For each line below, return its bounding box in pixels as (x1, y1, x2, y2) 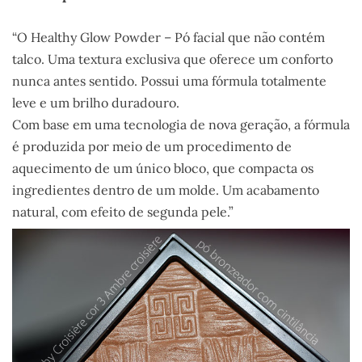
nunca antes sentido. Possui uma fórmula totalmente (12, 73, 326, 90)
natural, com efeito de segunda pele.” (12, 204, 234, 221)
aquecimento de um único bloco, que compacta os (12, 160, 314, 177)
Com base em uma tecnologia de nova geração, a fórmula (12, 116, 350, 133)
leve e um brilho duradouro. (12, 95, 179, 112)
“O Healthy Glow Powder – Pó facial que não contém (12, 29, 325, 46)
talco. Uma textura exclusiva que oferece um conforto (12, 51, 333, 68)
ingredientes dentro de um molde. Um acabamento (12, 182, 319, 199)
